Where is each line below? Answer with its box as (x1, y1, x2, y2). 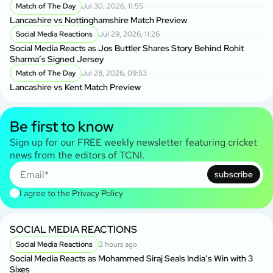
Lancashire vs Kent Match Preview (10, 81, 141, 93)
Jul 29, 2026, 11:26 (99, 29, 160, 39)
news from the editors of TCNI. (10, 148, 144, 161)
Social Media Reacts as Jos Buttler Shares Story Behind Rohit (10, 42, 244, 54)
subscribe (214, 169, 253, 180)
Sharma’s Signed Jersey (10, 53, 104, 65)
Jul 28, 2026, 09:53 (82, 68, 147, 78)
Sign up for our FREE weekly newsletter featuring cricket (10, 135, 257, 149)
